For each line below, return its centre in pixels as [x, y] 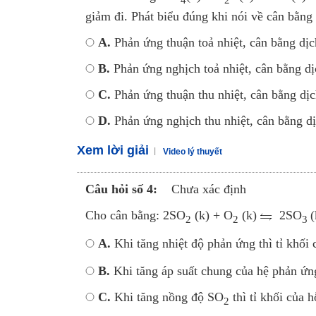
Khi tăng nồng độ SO [167, 297]
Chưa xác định [208, 189]
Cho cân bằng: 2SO [135, 215]
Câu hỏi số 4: [121, 189]
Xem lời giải [113, 151]
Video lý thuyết [192, 152]
